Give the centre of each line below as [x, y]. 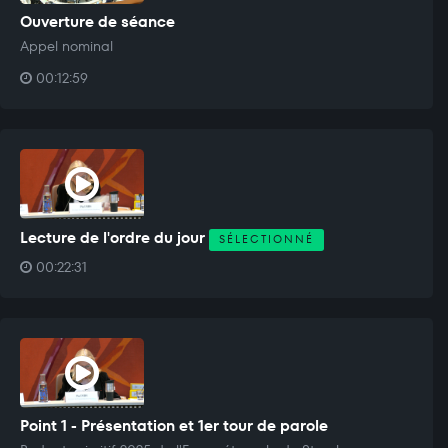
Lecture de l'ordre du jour [114, 237]
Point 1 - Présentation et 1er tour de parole [174, 425]
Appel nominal [66, 45]
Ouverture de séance [97, 21]
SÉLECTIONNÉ [266, 239]
